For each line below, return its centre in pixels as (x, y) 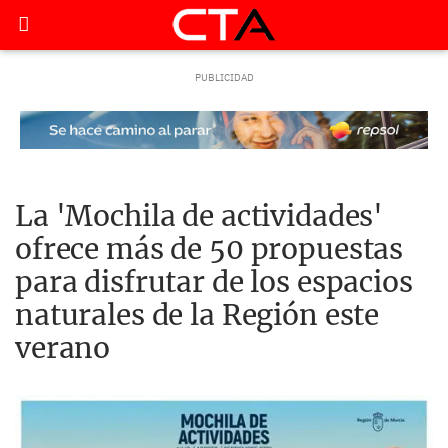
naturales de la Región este (197, 315)
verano (63, 348)
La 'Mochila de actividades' (199, 216)
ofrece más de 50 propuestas (209, 249)
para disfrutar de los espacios (214, 282)
